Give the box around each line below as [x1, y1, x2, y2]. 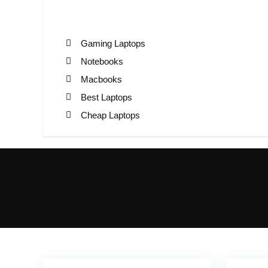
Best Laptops [81, 92, 132, 102]
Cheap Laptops [81, 109, 140, 120]
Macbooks [81, 74, 122, 84]
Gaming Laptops [81, 38, 145, 48]
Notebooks [81, 56, 123, 66]
